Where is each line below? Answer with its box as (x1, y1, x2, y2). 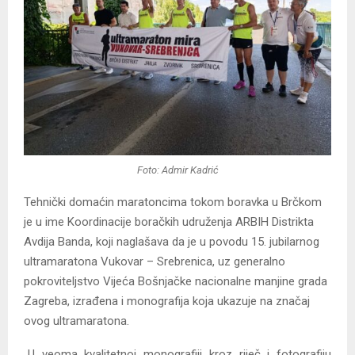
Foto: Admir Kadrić (136, 163, 219, 176)
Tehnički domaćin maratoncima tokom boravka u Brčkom (24, 195, 322, 210)
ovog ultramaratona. (24, 314, 129, 329)
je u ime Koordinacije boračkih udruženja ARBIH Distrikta (24, 215, 314, 230)
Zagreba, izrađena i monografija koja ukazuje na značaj (24, 294, 310, 309)
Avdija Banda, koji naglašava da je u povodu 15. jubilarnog (24, 235, 319, 250)
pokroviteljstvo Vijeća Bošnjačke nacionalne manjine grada (24, 274, 327, 289)
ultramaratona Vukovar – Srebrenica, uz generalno (24, 254, 285, 269)
